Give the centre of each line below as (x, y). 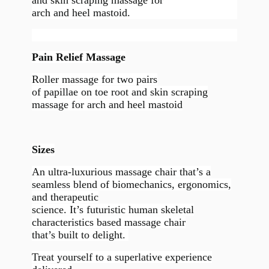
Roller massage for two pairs (94, 80)
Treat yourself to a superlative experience (122, 257)
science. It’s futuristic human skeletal (113, 210)
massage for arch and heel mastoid (107, 105)
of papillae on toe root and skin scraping (119, 92)
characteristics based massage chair (108, 222)
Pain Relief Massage (78, 57)
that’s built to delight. (80, 235)
